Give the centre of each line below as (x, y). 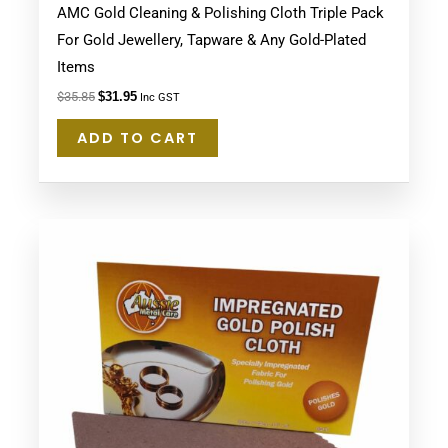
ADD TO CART (137, 138)
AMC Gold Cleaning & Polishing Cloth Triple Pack (220, 12)
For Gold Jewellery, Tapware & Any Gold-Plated (211, 39)
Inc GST (159, 98)
